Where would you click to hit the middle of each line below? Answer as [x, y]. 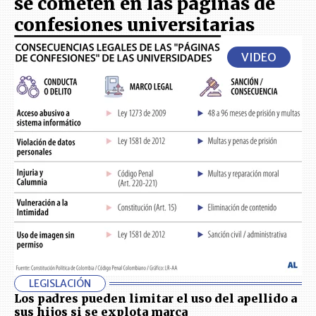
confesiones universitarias [134, 25]
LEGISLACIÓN [60, 284]
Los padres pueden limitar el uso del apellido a [156, 298]
